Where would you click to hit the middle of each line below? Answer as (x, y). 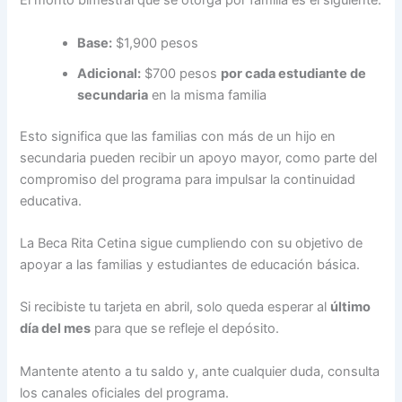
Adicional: (109, 73)
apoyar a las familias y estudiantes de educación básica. (190, 264)
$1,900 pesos (156, 43)
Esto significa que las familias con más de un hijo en (178, 136)
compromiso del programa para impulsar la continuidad (188, 179)
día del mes (56, 329)
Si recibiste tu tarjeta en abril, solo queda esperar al (175, 307)
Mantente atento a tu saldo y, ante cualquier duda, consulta (200, 371)
